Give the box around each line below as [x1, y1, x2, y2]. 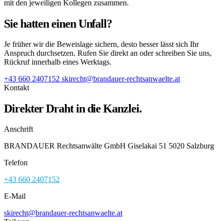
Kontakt [4, 83, 29, 92]
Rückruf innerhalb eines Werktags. [4, 58, 111, 67]
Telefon [4, 158, 28, 167]
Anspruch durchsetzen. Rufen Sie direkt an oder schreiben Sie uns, [4, 49, 212, 58]
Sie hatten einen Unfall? [4, 17, 112, 31]
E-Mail [4, 192, 26, 201]
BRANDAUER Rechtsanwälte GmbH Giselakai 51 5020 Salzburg [4, 142, 214, 150]
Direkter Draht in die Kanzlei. [4, 102, 142, 115]
